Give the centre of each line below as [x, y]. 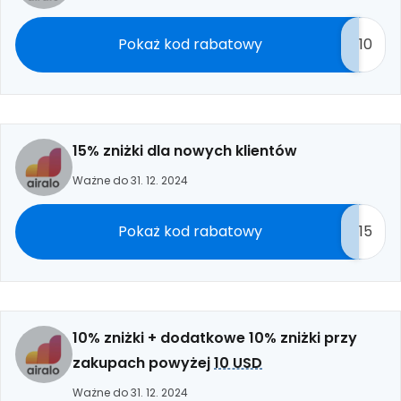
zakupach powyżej [143, 363]
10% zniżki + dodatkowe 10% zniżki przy [215, 338]
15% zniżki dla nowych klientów [185, 151]
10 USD [238, 363]
